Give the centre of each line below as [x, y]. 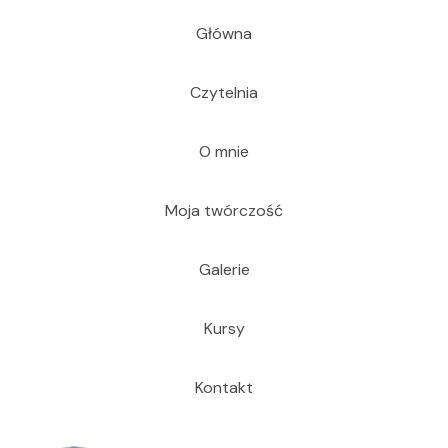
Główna [224, 34]
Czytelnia [224, 93]
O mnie [224, 152]
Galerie [224, 270]
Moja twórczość [224, 211]
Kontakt [224, 388]
